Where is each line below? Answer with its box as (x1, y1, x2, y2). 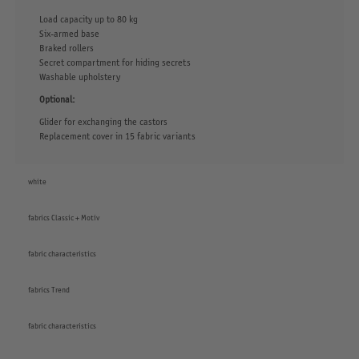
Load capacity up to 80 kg (38, 12, 138, 25)
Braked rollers (38, 41, 94, 54)
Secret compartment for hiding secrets (38, 55, 191, 68)
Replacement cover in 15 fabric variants (38, 129, 196, 142)
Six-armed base (38, 26, 99, 39)
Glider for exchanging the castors (38, 115, 167, 127)
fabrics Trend (27, 284, 70, 295)
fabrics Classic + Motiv (27, 212, 99, 223)
